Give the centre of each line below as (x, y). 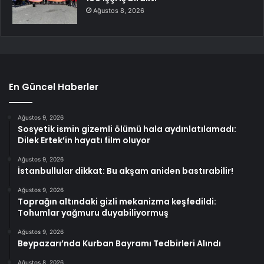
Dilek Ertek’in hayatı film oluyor (84, 140)
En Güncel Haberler (54, 87)
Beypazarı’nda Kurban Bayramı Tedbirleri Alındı (119, 243)
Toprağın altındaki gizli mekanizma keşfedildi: (117, 201)
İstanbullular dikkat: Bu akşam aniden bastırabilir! (126, 171)
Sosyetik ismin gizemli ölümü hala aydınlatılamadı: (127, 129)
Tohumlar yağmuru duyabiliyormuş (93, 212)
